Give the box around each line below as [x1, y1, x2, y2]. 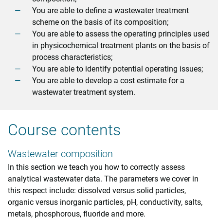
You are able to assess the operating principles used [32, 29, 210, 38]
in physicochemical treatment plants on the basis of [32, 41, 210, 50]
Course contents [8, 121, 121, 139]
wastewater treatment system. [32, 88, 135, 97]
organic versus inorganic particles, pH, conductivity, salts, [8, 198, 202, 207]
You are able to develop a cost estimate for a [32, 76, 184, 85]
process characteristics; [32, 53, 112, 62]
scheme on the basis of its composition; [32, 18, 168, 27]
